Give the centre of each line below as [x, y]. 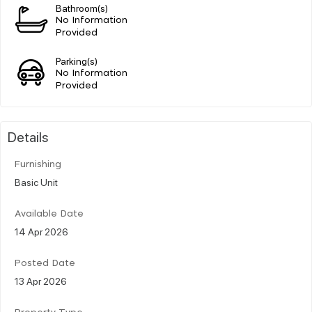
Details [28, 136]
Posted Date [45, 263]
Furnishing [38, 164]
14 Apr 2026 [41, 231]
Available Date [49, 214]
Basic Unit [36, 181]
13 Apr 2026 [41, 280]
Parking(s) [77, 60]
